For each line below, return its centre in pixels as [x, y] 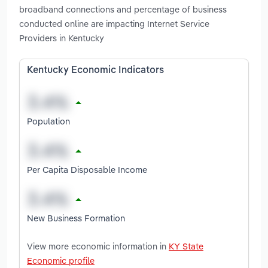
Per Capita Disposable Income [87, 169]
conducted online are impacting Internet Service [114, 24]
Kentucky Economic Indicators [95, 71]
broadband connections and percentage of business [123, 10]
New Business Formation [76, 218]
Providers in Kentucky [62, 38]
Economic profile [61, 260]
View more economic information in [98, 246]
